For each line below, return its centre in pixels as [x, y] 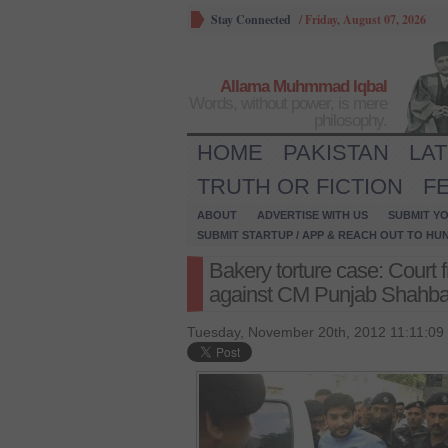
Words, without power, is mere [288, 103]
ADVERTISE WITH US [312, 215]
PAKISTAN [336, 152]
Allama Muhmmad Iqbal [303, 86]
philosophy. [350, 120]
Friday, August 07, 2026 [365, 19]
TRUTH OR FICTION [300, 186]
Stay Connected [251, 19]
